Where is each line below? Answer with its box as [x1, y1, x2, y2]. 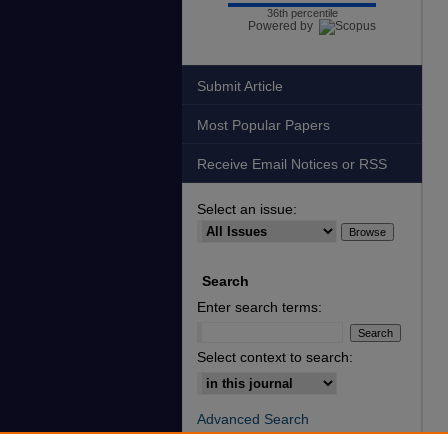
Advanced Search [197, 411, 309, 427]
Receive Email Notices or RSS [197, 156, 387, 172]
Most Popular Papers [197, 117, 330, 133]
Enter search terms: [197, 299, 322, 315]
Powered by [248, 19, 319, 33]
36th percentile [266, 7, 338, 19]
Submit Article [197, 78, 283, 94]
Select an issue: [197, 201, 297, 217]
